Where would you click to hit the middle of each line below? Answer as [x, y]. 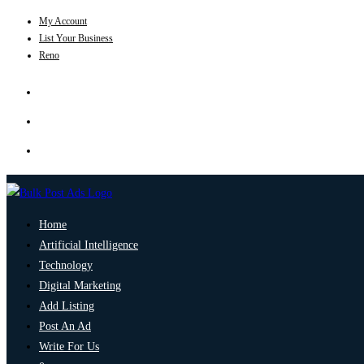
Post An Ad [65, 326]
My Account [63, 21]
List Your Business [76, 38]
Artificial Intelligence [89, 245]
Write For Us [69, 347]
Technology [66, 265]
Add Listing [67, 306]
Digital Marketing [80, 286]
